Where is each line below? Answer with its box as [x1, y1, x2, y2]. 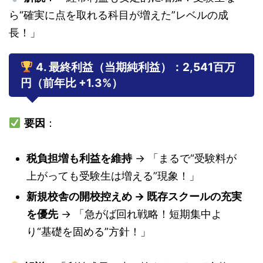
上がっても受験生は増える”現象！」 [26, 170, 200, 183]
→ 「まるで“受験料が [132, 152, 237, 165]
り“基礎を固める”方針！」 [26, 225, 151, 238]
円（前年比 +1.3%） [21, 76, 123, 90]
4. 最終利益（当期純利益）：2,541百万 [35, 60, 235, 75]
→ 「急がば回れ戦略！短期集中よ [58, 208, 222, 221]
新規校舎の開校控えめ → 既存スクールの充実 [26, 190, 242, 203]
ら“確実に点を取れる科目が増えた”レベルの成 [9, 9, 228, 22]
